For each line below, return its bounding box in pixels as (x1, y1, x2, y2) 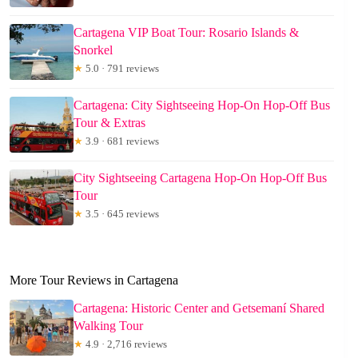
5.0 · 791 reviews (83, 62, 159, 75)
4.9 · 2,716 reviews (83, 338, 167, 351)
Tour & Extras (74, 116, 145, 130)
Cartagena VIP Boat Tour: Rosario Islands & (74, 26, 299, 40)
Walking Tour (74, 319, 143, 333)
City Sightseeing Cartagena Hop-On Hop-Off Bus (74, 171, 327, 185)
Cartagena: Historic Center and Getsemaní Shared (74, 301, 324, 316)
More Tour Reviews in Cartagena (10, 273, 178, 288)
